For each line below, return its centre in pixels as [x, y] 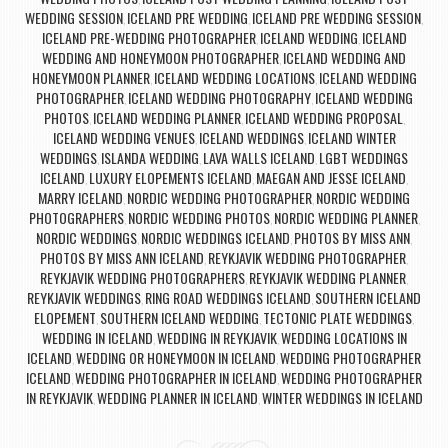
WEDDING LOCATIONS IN [343, 338]
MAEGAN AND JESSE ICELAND [331, 178]
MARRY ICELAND [80, 198]
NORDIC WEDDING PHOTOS [198, 218]
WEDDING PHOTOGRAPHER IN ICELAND [176, 378]
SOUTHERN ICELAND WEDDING [179, 318]
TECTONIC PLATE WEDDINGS [337, 318]
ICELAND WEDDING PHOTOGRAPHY [219, 98]
